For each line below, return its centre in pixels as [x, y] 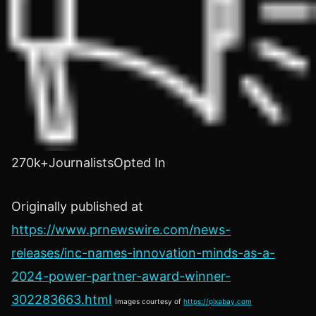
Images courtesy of [149, 302]
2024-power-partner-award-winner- [121, 276]
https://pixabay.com [218, 302]
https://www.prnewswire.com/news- [121, 230]
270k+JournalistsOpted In [89, 163]
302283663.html [61, 300]
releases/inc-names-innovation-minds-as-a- [143, 253]
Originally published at [77, 207]
